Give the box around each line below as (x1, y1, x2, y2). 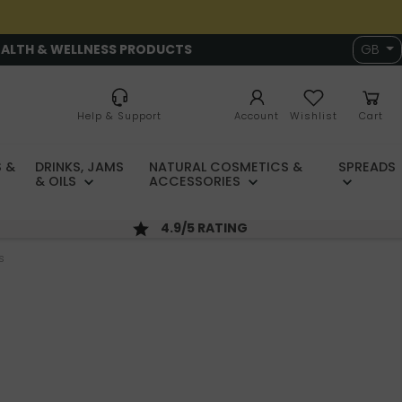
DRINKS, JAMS (35, 158, 125, 177)
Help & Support (77, 109, 162, 124)
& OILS (35, 172, 81, 191)
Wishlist (290, 109, 337, 124)
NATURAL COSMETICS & (148, 158, 302, 177)
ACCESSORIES (148, 172, 244, 191)
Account (234, 109, 279, 124)
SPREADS (338, 158, 396, 177)
